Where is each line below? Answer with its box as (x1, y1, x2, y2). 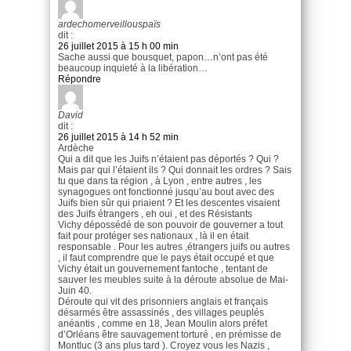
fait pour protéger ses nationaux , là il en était (58, 230, 248, 241)
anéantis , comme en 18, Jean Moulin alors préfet (58, 317, 267, 329)
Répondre (58, 73, 101, 85)
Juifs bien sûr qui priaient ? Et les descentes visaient (58, 197, 280, 208)
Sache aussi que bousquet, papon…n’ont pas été (58, 51, 268, 63)
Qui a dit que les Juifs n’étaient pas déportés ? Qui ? (58, 153, 279, 165)
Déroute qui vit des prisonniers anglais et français (58, 295, 268, 307)
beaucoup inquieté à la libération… (58, 62, 208, 74)
